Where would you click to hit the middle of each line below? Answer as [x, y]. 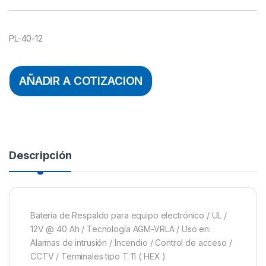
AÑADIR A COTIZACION [81, 81]
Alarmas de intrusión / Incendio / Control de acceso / [131, 242]
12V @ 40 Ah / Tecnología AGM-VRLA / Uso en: [121, 229]
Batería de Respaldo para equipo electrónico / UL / [129, 215]
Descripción [40, 155]
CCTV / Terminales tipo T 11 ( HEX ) [98, 256]
